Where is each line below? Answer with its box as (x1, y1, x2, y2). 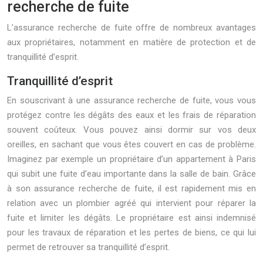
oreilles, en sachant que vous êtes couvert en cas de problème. (7, 139, 256, 150)
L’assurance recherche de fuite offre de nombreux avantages (7, 22, 256, 33)
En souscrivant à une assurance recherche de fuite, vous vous (7, 95, 256, 106)
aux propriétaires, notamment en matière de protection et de (7, 37, 256, 48)
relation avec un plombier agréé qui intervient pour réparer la (7, 198, 256, 208)
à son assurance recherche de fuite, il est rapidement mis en (7, 183, 256, 194)
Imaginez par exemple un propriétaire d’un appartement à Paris (7, 154, 256, 164)
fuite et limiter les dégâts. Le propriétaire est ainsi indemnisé (7, 213, 256, 223)
